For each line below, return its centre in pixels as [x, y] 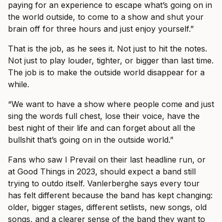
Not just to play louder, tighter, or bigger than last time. [111, 60]
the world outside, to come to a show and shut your [106, 17]
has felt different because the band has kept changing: [110, 195]
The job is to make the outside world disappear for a [106, 72]
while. [19, 84]
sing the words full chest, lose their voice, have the [104, 116]
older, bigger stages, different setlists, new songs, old [107, 207]
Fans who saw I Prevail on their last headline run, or [107, 159]
